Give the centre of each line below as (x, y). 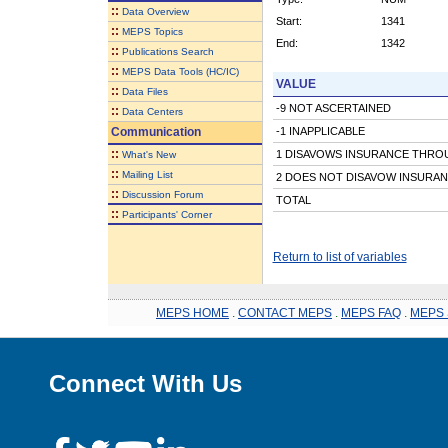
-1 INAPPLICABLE (320, 130)
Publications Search (167, 51)
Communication (154, 131)
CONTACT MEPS (285, 312)
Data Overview (155, 11)
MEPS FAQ (371, 312)
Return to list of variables (339, 256)
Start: (288, 20)
